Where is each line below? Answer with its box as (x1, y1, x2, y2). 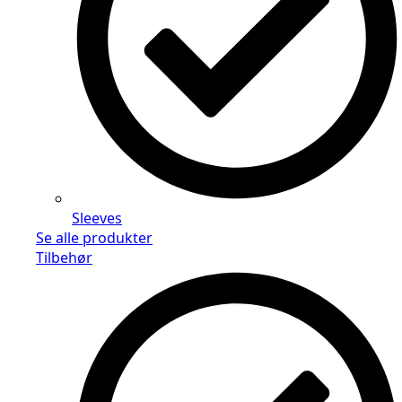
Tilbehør (36, 248, 92, 267)
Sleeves (72, 208, 122, 228)
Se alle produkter (36, 228, 153, 248)
